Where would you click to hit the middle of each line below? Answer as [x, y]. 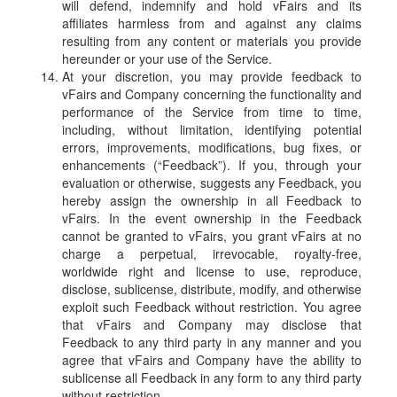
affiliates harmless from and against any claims [212, 23]
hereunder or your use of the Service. [167, 59]
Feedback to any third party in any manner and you [212, 343]
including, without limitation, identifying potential [212, 130]
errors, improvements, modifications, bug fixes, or [212, 148]
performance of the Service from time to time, [212, 112]
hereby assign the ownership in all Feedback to [212, 201]
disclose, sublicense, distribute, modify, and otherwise [212, 289]
